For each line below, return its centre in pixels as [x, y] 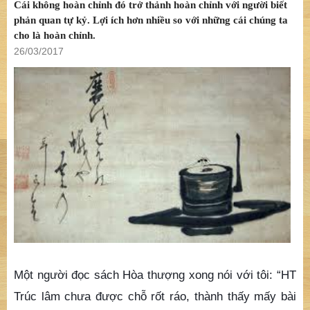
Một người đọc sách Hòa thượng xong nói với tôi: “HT [155, 274]
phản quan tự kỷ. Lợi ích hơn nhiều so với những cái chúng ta [151, 20]
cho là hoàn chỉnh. [55, 36]
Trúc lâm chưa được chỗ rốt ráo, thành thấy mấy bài [155, 296]
